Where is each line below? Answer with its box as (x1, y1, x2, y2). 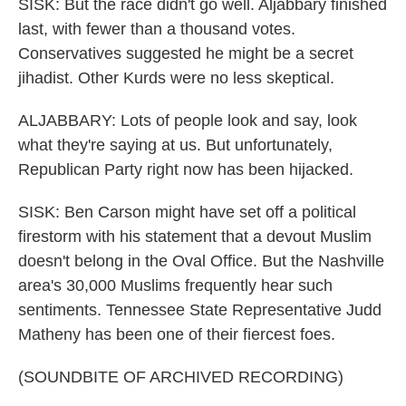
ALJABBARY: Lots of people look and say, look (18, 111, 357, 130)
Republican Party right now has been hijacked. (18, 160, 353, 179)
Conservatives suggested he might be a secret (18, 44, 353, 63)
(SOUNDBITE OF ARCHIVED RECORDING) (18, 368, 343, 386)
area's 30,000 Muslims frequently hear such (18, 276, 333, 295)
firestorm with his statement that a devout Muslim (18, 227, 372, 246)
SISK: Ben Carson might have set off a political (18, 203, 356, 221)
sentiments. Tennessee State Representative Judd (18, 301, 382, 319)
